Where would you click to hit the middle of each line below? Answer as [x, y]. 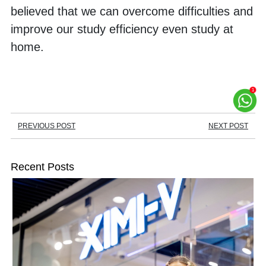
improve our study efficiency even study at [122, 29]
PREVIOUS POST [47, 126]
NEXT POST [228, 126]
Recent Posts [42, 166]
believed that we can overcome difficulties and [132, 11]
